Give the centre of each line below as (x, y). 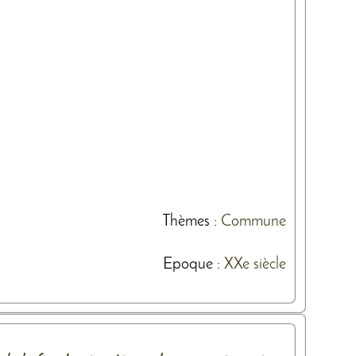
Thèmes (186, 221)
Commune (253, 221)
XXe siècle (255, 264)
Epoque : (193, 264)
